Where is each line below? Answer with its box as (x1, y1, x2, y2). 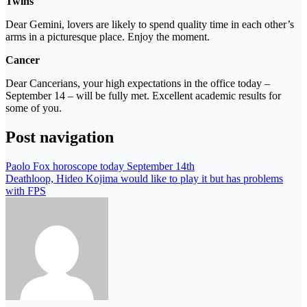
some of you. (5, 101, 62, 114)
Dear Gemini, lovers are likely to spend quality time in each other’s (5, 18, 294, 30)
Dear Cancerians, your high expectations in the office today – (5, 77, 270, 89)
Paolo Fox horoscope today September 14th (5, 160, 195, 172)
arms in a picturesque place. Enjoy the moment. (5, 30, 210, 42)
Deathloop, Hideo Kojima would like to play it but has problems (5, 172, 283, 184)
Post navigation (5, 127, 114, 146)
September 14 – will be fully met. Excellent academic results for (5, 89, 281, 101)
